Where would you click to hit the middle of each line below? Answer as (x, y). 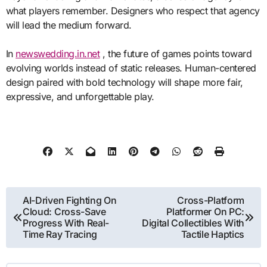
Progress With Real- (66, 223)
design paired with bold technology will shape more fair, (124, 82)
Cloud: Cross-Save (64, 212)
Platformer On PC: (205, 212)
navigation (42, 218)
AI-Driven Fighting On (70, 201)
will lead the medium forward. (69, 25)
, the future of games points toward (176, 53)
